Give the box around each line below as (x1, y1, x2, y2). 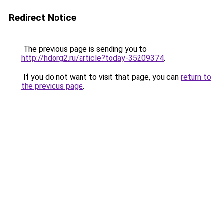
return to (181, 72, 211, 82)
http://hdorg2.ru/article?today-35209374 (21, 54, 164, 63)
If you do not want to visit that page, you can (21, 72, 181, 82)
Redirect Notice (9, 12, 76, 23)
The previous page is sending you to (21, 44, 147, 54)
